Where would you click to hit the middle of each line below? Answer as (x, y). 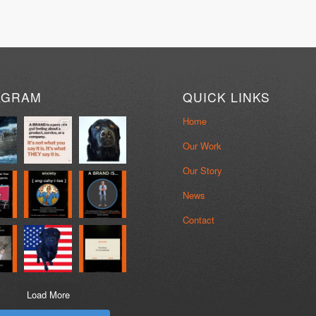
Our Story (203, 171)
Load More (48, 295)
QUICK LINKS (227, 97)
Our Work (202, 146)
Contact (199, 220)
